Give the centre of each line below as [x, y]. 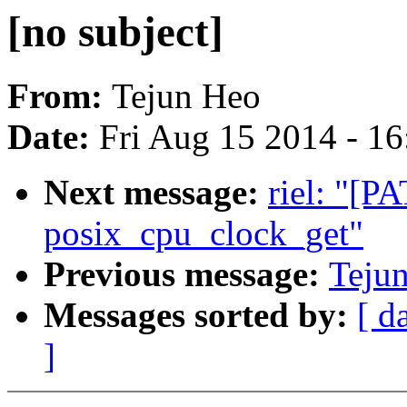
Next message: [156, 193]
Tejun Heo [186, 96]
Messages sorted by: [200, 315]
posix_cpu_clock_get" [203, 233]
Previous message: [186, 274]
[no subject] [115, 32]
